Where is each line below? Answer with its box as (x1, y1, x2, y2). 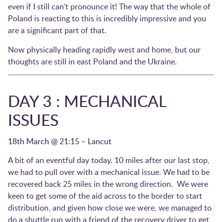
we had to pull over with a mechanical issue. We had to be (8, 166, 210, 177)
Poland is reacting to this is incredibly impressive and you (8, 13, 206, 24)
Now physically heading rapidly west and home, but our (8, 44, 201, 55)
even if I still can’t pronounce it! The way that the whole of (8, 1, 211, 12)
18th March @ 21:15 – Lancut (8, 135, 111, 147)
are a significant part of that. (8, 25, 107, 36)
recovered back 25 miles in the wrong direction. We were (8, 178, 208, 189)
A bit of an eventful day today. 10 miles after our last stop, (8, 154, 210, 166)
